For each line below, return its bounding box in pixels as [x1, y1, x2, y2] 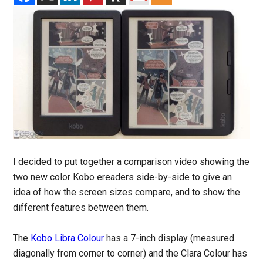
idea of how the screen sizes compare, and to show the [13, 186, 241, 198]
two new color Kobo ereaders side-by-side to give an [13, 171, 232, 183]
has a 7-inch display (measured [104, 232, 235, 244]
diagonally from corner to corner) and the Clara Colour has [13, 247, 248, 259]
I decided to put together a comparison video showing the [13, 156, 250, 167]
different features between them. [13, 201, 149, 213]
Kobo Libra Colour [31, 232, 104, 244]
